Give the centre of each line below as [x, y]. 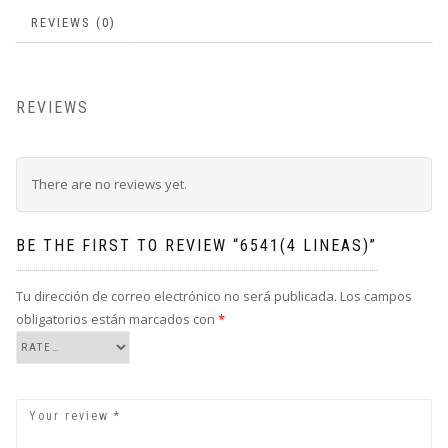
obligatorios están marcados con [117, 318]
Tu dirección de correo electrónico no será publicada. [176, 295]
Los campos [376, 295]
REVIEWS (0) [73, 23]
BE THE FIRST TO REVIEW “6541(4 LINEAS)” [196, 245]
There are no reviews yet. [109, 183]
